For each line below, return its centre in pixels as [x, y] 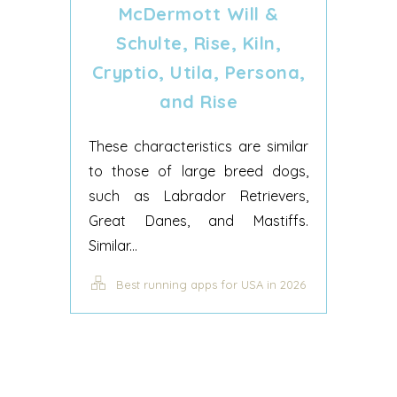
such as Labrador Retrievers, [198, 196]
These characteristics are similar [198, 146]
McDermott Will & [198, 14]
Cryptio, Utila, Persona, [198, 72]
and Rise [198, 101]
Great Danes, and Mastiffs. [198, 221]
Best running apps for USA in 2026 [211, 284]
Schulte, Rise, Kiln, [198, 43]
